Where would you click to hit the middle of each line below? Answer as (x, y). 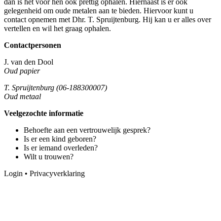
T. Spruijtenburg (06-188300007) (55, 87)
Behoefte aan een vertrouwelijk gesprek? (87, 130)
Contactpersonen (33, 45)
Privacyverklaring (57, 173)
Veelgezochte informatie (44, 113)
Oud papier (22, 71)
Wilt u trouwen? (49, 156)
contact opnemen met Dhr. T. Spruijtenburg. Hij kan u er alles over (108, 19)
